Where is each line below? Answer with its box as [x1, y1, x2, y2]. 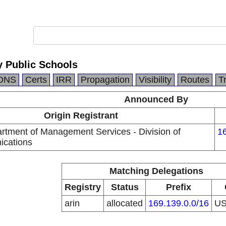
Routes [181, 75, 209, 85]
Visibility [139, 75, 172, 85]
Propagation [81, 75, 130, 85]
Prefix [166, 182, 191, 192]
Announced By [124, 94, 188, 104]
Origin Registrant [43, 110, 118, 121]
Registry [65, 182, 101, 192]
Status [110, 182, 139, 192]
